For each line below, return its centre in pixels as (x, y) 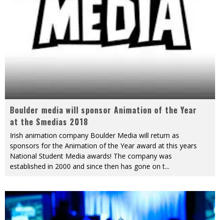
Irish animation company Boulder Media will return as (95, 135)
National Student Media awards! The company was (91, 156)
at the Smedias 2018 (49, 122)
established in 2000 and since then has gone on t (87, 166)
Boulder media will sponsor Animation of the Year (103, 110)
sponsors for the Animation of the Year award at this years (103, 146)
